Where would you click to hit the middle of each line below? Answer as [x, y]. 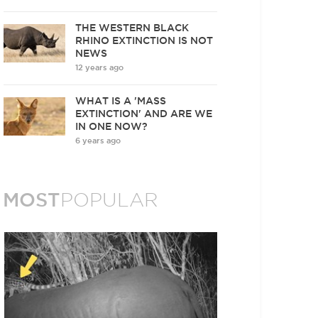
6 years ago [98, 141]
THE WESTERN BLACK [132, 28]
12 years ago [100, 67]
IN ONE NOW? [112, 126]
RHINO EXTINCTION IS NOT [144, 40]
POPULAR [110, 200]
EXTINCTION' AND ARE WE [144, 114]
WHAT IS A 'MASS [121, 101]
